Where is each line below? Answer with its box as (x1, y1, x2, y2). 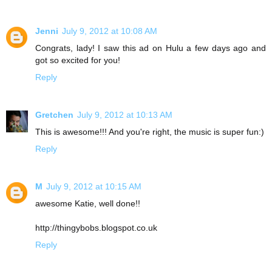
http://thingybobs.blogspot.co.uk (35, 223, 157, 233)
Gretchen (35, 110, 73, 120)
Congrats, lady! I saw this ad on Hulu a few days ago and (35, 43, 266, 53)
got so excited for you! (35, 55, 120, 66)
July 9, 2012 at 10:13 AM (77, 110, 172, 120)
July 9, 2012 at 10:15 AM (46, 182, 141, 191)
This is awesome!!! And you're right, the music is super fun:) (35, 127, 264, 137)
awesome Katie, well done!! (35, 199, 140, 208)
